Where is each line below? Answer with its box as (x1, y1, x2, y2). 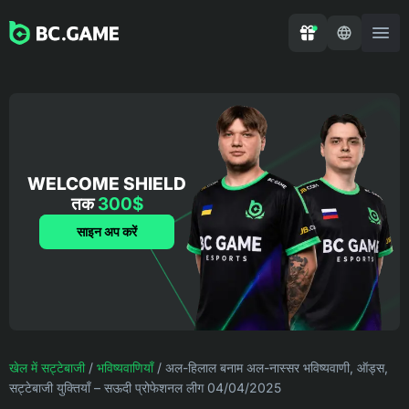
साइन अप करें (77, 224, 137, 239)
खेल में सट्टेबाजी (9, 360, 85, 375)
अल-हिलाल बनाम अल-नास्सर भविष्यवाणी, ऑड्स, (165, 360, 388, 375)
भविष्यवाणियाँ (97, 360, 153, 375)
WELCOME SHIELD (27, 173, 186, 194)
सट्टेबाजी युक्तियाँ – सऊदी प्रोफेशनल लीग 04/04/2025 (9, 380, 281, 395)
